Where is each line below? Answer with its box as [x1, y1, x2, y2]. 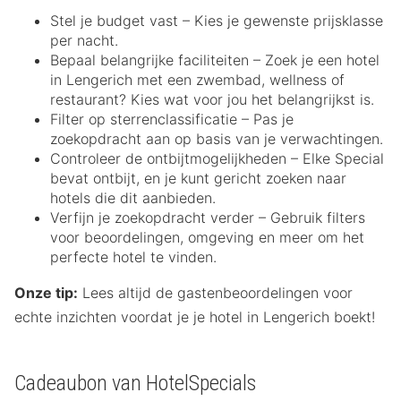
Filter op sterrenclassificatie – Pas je [50, 110, 294, 129]
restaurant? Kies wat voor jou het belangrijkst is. [50, 90, 374, 109]
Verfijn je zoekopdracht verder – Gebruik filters [50, 209, 365, 227]
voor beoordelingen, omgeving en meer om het [50, 228, 364, 247]
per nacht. [50, 31, 118, 50]
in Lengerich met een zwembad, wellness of [50, 71, 345, 90]
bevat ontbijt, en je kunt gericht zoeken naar [50, 169, 346, 188]
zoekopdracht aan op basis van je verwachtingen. [50, 130, 383, 149]
